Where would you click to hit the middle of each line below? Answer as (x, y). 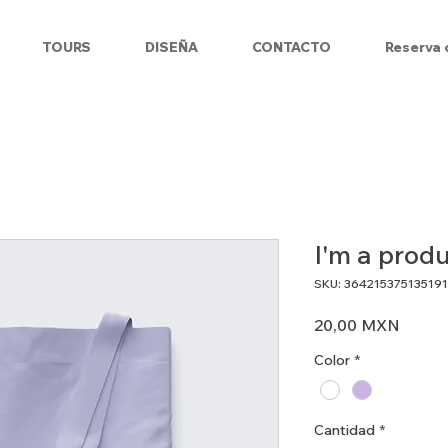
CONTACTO (291, 47)
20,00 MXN (357, 324)
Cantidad (344, 429)
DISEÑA (171, 47)
